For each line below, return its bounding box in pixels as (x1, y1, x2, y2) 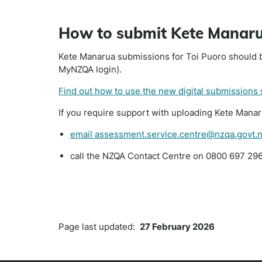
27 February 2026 (140, 220, 215, 232)
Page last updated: (58, 220, 140, 232)
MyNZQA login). (58, 63, 122, 75)
